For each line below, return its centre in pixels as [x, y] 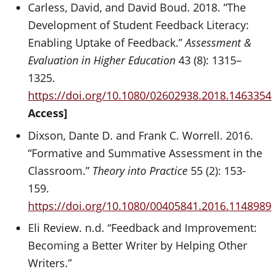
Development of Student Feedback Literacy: [139, 25]
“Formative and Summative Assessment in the [145, 153]
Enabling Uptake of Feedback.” [107, 42]
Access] [48, 113]
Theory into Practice [140, 170]
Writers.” [50, 263]
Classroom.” [60, 170]
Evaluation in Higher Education [102, 60]
